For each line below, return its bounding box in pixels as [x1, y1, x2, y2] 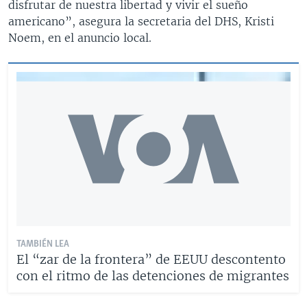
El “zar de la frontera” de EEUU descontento [16, 251, 286, 267]
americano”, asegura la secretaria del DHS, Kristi [8, 14, 274, 28]
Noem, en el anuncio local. [8, 30, 151, 45]
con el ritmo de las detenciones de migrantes [16, 267, 289, 284]
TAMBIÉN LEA [16, 238, 69, 249]
